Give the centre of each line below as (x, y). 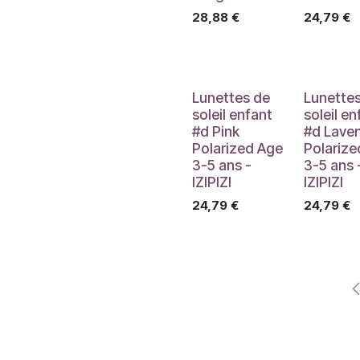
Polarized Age (237, 148)
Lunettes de (231, 98)
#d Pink (216, 131)
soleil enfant (232, 115)
